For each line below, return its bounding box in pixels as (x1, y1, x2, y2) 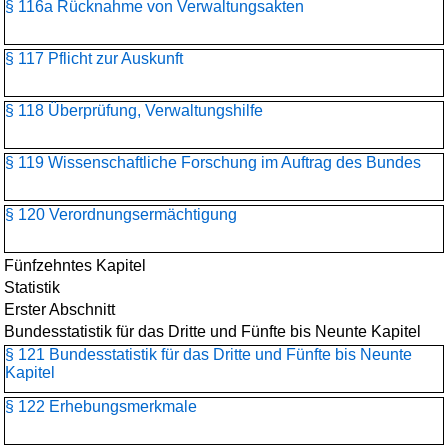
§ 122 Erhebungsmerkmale (5, 398, 197, 415)
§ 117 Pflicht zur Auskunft (5, 50, 183, 67)
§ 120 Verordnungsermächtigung (5, 206, 237, 223)
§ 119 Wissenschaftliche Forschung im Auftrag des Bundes (5, 154, 421, 171)
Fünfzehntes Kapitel (4, 257, 146, 274)
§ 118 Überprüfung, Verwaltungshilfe (5, 102, 263, 119)
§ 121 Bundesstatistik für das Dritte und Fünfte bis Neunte (5, 346, 412, 363)
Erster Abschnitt (4, 301, 115, 318)
